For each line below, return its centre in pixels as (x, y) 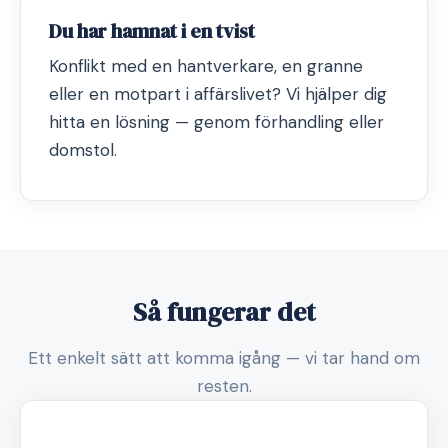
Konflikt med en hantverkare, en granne (206, 66)
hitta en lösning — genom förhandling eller (216, 122)
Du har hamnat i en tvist (152, 31)
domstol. (83, 150)
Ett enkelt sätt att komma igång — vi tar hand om (224, 358)
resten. (224, 386)
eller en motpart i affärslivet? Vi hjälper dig (218, 94)
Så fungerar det (224, 312)
